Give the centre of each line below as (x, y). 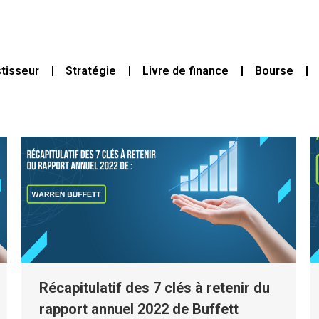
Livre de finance (186, 71)
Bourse (274, 71)
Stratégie (91, 71)
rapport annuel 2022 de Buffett (139, 309)
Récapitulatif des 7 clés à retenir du (155, 287)
